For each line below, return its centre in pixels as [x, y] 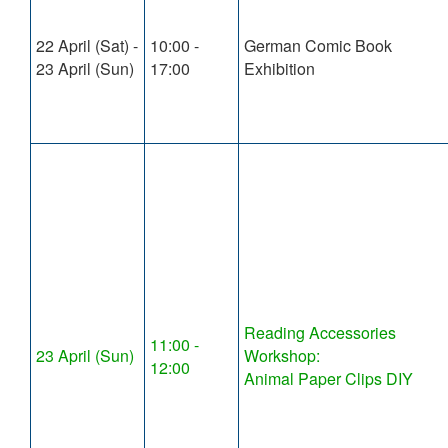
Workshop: [282, 356]
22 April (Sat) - [87, 46]
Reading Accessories [320, 333]
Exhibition [279, 69]
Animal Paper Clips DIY [328, 379]
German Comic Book [318, 46]
